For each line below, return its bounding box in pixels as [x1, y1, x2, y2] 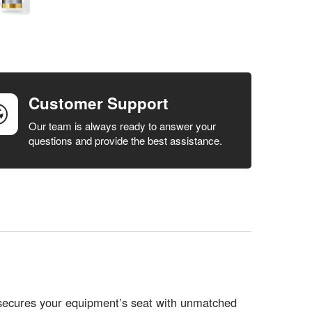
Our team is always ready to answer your [29, 118, 217, 133]
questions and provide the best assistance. [29, 132, 223, 148]
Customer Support [29, 92, 169, 115]
